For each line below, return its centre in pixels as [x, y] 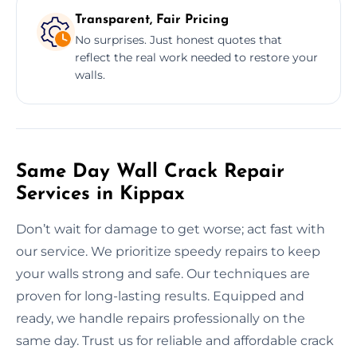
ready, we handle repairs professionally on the [161, 318]
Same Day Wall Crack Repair [150, 172]
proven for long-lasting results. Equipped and [160, 296]
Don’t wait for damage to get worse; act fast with [171, 229]
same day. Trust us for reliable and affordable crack [175, 340]
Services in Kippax [100, 194]
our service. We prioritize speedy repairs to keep [168, 251]
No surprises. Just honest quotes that [178, 39]
